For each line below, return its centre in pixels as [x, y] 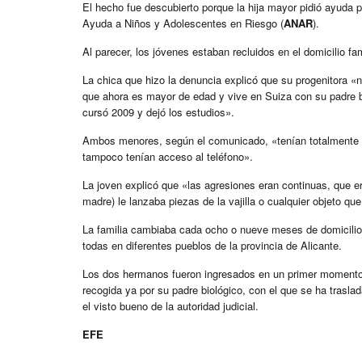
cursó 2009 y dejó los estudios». [158, 112]
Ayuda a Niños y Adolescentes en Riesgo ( [183, 23]
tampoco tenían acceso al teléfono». [168, 157]
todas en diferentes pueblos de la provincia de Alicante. [212, 246]
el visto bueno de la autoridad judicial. [170, 306]
